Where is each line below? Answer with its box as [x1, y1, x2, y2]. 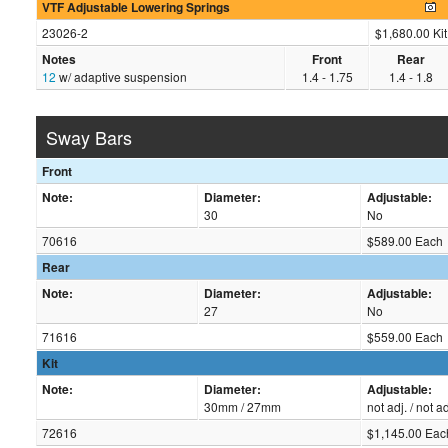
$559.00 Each [366, 328, 443, 346]
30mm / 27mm [203, 398, 281, 416]
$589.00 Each [366, 232, 443, 250]
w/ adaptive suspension [58, 68, 187, 86]
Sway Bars [46, 124, 132, 151]
